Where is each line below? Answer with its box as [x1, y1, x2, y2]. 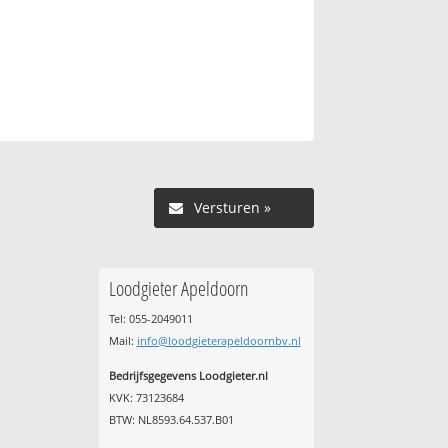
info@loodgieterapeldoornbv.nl [136, 332, 301, 348]
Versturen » [193, 197, 271, 217]
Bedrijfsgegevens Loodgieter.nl [108, 368, 268, 384]
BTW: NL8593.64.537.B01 [108, 412, 234, 428]
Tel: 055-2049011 [108, 310, 193, 326]
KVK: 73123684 [108, 390, 184, 406]
